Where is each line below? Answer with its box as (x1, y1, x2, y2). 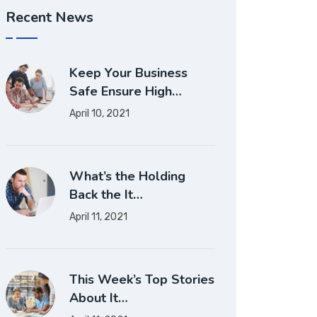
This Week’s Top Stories (69, 271, 214, 288)
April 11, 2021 (69, 211, 127, 223)
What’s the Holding (69, 168, 185, 185)
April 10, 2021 (69, 108, 129, 120)
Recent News (6, 8, 93, 27)
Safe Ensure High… (69, 83, 182, 100)
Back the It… (69, 186, 143, 203)
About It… (69, 289, 128, 306)
